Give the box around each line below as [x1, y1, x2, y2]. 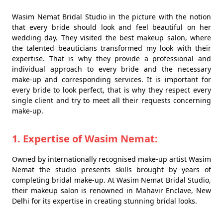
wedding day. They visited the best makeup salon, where [12, 32, 211, 42]
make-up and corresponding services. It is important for [12, 74, 211, 84]
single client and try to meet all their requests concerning [12, 95, 211, 105]
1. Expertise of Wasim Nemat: [12, 131, 158, 145]
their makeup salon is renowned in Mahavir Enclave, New [12, 185, 211, 195]
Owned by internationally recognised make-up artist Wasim [12, 154, 211, 164]
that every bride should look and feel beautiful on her [12, 22, 211, 32]
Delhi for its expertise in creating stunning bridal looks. [12, 196, 197, 206]
